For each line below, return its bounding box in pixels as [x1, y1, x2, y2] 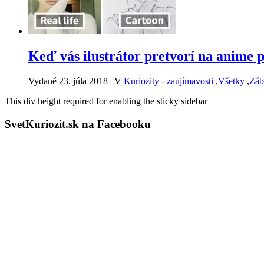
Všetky [218, 75, 245, 86]
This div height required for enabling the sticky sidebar [5, 95, 207, 106]
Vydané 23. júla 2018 [28, 75, 110, 86]
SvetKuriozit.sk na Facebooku [5, 117, 151, 130]
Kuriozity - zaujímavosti [124, 75, 213, 86]
